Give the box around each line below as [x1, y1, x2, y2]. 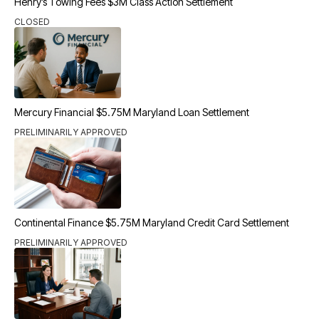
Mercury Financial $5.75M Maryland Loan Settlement [14, 106, 249, 118]
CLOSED [14, 16, 50, 27]
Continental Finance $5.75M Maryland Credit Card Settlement [14, 216, 289, 229]
